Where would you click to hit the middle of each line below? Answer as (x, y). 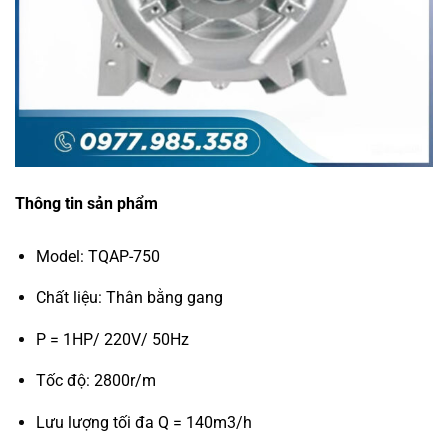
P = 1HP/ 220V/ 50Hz (112, 339)
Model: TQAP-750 (97, 256)
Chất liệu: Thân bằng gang (129, 298)
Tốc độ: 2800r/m (95, 381)
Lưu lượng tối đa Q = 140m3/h (143, 422)
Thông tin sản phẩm (86, 203)
